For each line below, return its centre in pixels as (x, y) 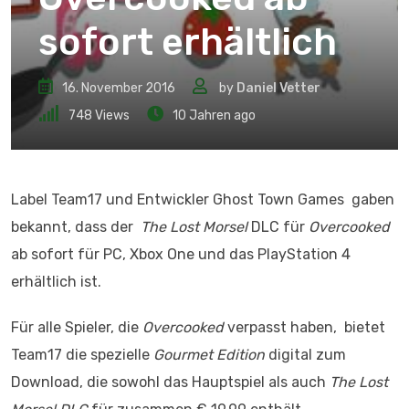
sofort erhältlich (188, 42)
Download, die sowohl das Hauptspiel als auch (170, 382)
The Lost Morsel (194, 227)
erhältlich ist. (56, 282)
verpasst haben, (282, 327)
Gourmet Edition (209, 355)
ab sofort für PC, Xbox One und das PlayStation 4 (181, 254)
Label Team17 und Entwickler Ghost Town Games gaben (203, 199)
